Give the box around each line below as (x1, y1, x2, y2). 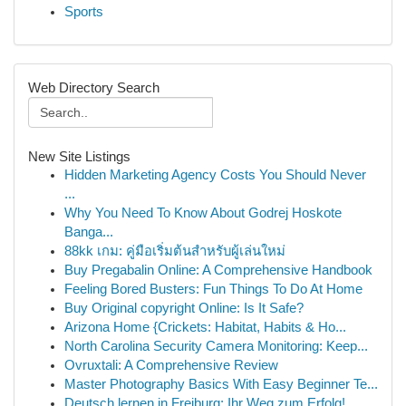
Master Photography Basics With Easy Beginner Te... (64, 377, 378, 391)
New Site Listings (28, 149, 130, 164)
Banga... (64, 225, 113, 239)
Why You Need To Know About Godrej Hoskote (64, 206, 342, 220)
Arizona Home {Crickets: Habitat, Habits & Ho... (64, 320, 346, 334)
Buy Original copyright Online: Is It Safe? (64, 301, 304, 315)
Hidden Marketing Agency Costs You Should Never (64, 168, 366, 182)
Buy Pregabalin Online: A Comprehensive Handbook (64, 263, 372, 277)
